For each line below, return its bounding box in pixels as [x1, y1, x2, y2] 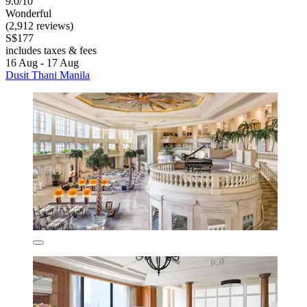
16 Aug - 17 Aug [5, 56, 79, 69]
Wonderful [5, 7, 51, 19]
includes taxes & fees [5, 44, 97, 56]
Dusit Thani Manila [5, 69, 90, 81]
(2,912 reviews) [5, 19, 73, 32]
